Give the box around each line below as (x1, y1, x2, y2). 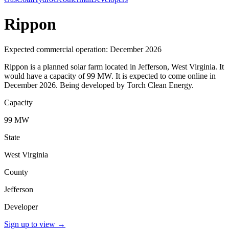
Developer (4, 202, 38, 211)
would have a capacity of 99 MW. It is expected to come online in (4, 71, 216, 80)
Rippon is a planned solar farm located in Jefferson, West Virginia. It (4, 62, 224, 71)
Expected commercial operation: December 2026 (4, 44, 162, 54)
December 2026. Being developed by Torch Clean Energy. (4, 80, 194, 89)
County (4, 167, 28, 176)
